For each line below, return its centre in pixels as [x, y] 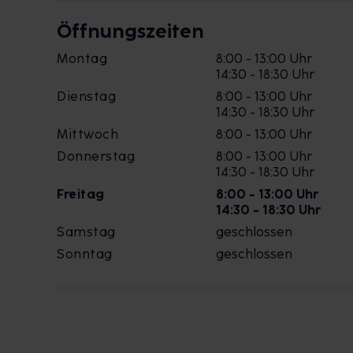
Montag [82, 59]
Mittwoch [87, 134]
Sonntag [85, 254]
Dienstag [86, 97]
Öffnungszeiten [130, 31]
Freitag [81, 194]
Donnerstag [96, 156]
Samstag [86, 232]
